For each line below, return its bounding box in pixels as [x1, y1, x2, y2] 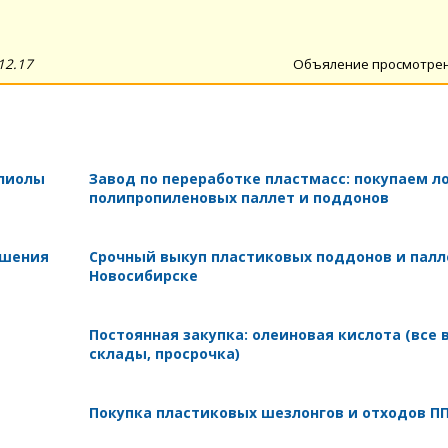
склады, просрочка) [88, 343, 240, 363]
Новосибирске [88, 265, 198, 285]
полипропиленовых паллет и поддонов [88, 187, 389, 207]
